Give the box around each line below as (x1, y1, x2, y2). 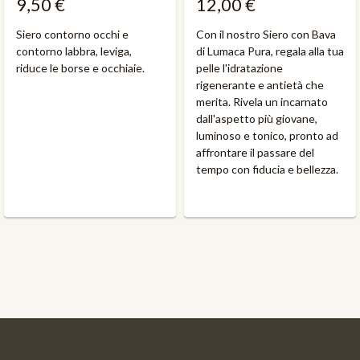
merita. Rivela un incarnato (196, 94, 328, 108)
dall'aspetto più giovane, (196, 111, 317, 125)
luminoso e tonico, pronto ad (196, 128, 338, 142)
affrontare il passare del (196, 145, 314, 159)
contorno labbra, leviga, (16, 43, 132, 58)
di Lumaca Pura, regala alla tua (196, 43, 344, 58)
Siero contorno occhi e (16, 27, 129, 41)
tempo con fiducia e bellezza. (196, 162, 338, 176)
